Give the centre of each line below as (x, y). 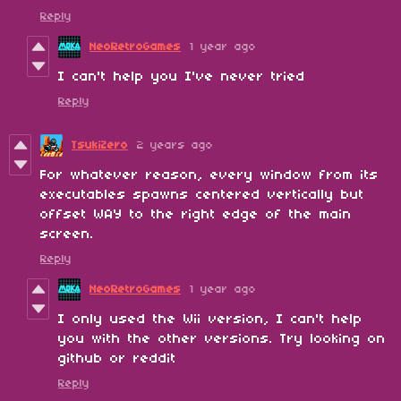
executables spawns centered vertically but (202, 195)
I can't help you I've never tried (182, 77)
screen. (67, 234)
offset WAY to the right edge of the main (196, 214)
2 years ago (175, 145)
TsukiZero (100, 145)
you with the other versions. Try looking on (222, 339)
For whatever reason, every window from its (209, 175)
